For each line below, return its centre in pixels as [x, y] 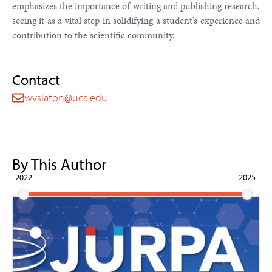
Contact [36, 80]
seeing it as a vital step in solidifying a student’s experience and [136, 20]
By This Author [59, 164]
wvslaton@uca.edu [66, 97]
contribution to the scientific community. [93, 35]
